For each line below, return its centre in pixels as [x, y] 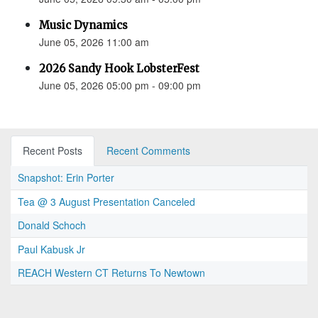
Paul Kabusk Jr [51, 250]
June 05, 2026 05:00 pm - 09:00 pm [120, 86]
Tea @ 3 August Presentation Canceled [106, 202]
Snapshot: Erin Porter [66, 178]
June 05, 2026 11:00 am [94, 42]
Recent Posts [53, 151]
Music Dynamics [83, 26]
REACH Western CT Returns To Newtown [111, 273]
